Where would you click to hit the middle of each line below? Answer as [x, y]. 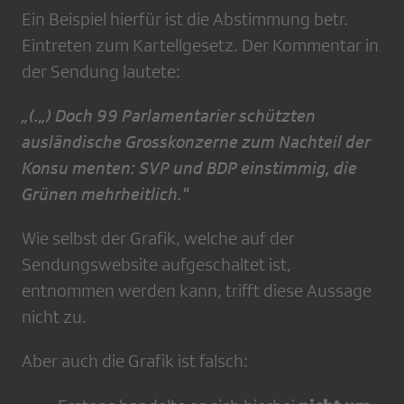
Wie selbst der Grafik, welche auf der [158, 238]
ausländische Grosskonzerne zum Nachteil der [196, 142]
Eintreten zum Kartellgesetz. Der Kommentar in [200, 45]
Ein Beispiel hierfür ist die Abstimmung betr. [185, 19]
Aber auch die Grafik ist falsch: [135, 361]
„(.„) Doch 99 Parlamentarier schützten [169, 115]
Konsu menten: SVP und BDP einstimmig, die [189, 168]
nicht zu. [54, 317]
